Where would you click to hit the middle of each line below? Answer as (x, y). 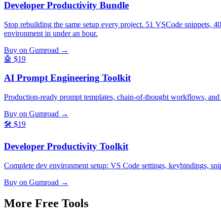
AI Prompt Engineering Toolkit (67, 78)
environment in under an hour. (51, 33)
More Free (33, 203)
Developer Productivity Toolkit (66, 146)
